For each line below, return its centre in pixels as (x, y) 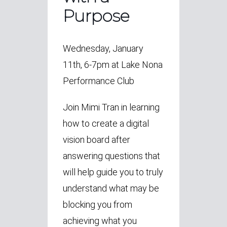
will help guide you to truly (113, 172)
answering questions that (111, 156)
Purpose (96, 15)
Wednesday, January (103, 48)
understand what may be (111, 188)
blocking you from (98, 204)
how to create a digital (106, 123)
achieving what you (100, 220)
